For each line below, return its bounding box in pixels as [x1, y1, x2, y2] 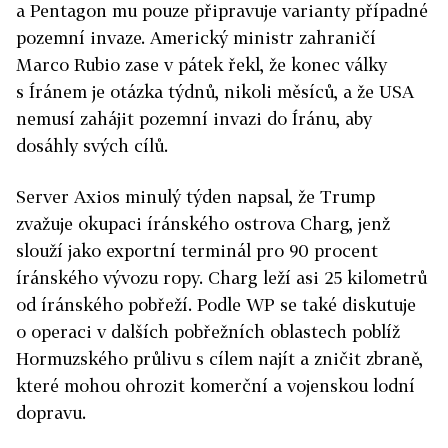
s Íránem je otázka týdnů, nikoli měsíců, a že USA [16, 81, 414, 102]
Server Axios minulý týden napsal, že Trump [16, 186, 375, 207]
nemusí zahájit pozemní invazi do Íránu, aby [16, 108, 372, 129]
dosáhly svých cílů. [16, 135, 168, 156]
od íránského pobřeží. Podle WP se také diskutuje [16, 294, 416, 315]
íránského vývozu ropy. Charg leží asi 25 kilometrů [16, 267, 427, 288]
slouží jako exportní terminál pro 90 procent [16, 240, 378, 261]
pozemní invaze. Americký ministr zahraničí [16, 27, 376, 48]
